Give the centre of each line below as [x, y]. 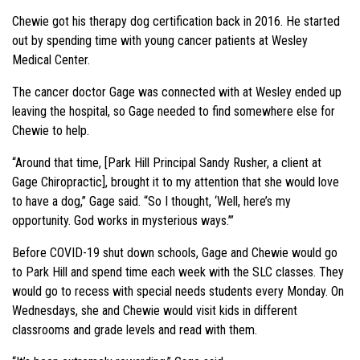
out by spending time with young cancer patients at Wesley [160, 40]
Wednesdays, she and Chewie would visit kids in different [155, 310]
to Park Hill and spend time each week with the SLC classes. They [178, 272]
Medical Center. [51, 59]
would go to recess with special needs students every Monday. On [178, 291]
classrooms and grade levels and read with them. [135, 329]
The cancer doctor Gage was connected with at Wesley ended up [177, 92]
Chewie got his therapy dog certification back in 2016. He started [176, 21]
